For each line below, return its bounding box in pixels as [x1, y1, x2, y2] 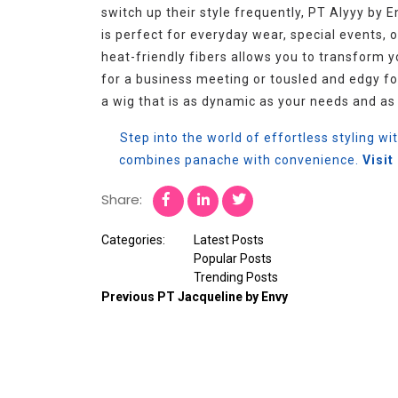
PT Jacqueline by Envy [157, 289, 288, 304]
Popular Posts [194, 251, 272, 266]
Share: [101, 189, 142, 209]
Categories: [101, 232, 165, 247]
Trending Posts [194, 269, 278, 284]
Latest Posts [194, 232, 264, 247]
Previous [101, 289, 155, 304]
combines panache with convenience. [118, 152, 362, 167]
